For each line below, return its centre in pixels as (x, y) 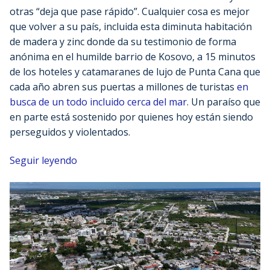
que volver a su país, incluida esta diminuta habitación (131, 26)
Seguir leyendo (43, 161)
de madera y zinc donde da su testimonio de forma (123, 41)
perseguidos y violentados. (70, 132)
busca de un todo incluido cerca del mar (98, 102)
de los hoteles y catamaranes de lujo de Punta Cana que (135, 71)
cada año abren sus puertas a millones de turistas (123, 86)
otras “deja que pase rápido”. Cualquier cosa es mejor (130, 11)
